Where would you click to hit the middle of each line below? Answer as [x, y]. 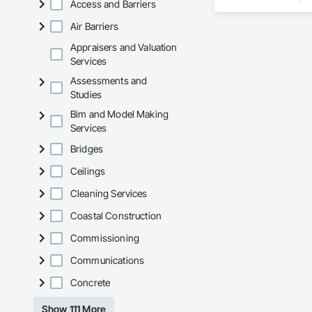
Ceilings [88, 171]
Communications [108, 260]
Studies [86, 95]
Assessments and [109, 81]
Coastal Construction [116, 216]
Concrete [91, 283]
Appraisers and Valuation [124, 47]
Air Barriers [94, 26]
